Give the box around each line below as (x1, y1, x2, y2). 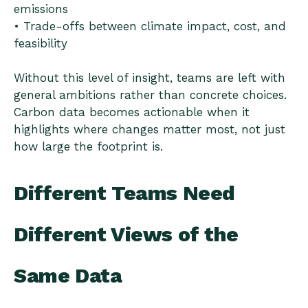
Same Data (14, 263, 122, 288)
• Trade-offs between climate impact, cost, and (14, 19, 286, 33)
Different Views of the (14, 222, 239, 247)
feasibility (14, 36, 67, 50)
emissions (14, 1, 68, 16)
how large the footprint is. (14, 139, 163, 153)
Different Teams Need (14, 181, 236, 206)
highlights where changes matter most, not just (14, 122, 285, 136)
